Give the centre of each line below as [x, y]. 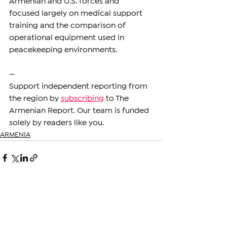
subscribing [82, 99]
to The [117, 99]
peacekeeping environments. [63, 50]
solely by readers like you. [56, 123]
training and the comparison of [68, 26]
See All [152, 195]
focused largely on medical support [77, 14]
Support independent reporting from [79, 87]
